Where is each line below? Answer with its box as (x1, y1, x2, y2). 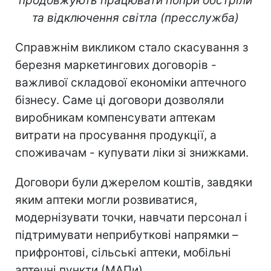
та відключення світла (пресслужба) (32, 11, 239, 25)
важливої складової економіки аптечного (15, 76, 246, 90)
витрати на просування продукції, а (15, 128, 217, 143)
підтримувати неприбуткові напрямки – (15, 228, 238, 243)
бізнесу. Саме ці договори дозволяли (15, 93, 224, 108)
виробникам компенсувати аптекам (15, 111, 215, 125)
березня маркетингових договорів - (15, 58, 217, 73)
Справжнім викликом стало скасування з (15, 41, 248, 55)
